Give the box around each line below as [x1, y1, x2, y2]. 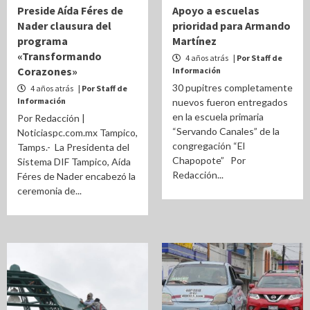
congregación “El [172, 140, 245, 152]
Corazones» [17, 64, 77, 78]
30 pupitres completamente [172, 82, 293, 93]
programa [17, 34, 68, 48]
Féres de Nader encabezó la [17, 170, 136, 182]
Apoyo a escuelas [172, 3, 259, 17]
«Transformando [17, 49, 102, 63]
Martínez [172, 34, 217, 48]
